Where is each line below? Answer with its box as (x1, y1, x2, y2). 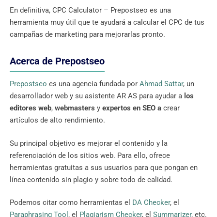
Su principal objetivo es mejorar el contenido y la (10, 139, 168, 148)
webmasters (55, 104, 95, 113)
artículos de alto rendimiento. (10, 116, 107, 125)
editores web (10, 104, 51, 113)
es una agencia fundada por (47, 79, 138, 89)
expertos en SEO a (102, 104, 161, 113)
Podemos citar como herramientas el (10, 198, 132, 207)
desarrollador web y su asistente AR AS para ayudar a (10, 92, 182, 101)
